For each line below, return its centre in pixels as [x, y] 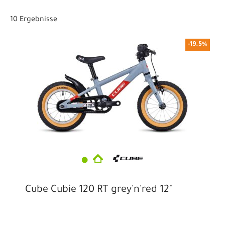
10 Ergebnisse [34, 20]
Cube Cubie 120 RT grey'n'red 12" [99, 191]
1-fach [31, 8]
